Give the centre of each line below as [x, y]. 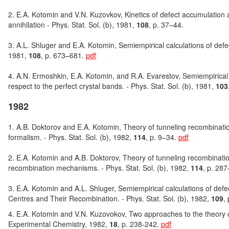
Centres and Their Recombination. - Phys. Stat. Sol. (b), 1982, [109, 198]
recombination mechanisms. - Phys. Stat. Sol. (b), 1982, [99, 168]
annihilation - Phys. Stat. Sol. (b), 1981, [72, 25]
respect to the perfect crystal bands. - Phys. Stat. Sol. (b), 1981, [112, 86]
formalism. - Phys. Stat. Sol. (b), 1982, [71, 137]
